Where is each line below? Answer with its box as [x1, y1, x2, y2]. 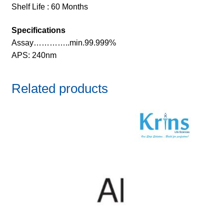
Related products [11, 81, 108, 95]
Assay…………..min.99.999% [11, 38, 116, 47]
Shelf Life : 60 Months [11, 2, 88, 11]
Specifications [11, 26, 65, 35]
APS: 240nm [11, 51, 56, 60]
